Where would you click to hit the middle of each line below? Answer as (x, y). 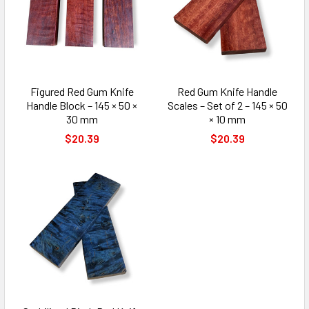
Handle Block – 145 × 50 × (82, 106)
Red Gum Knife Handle (227, 92)
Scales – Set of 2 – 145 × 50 (227, 106)
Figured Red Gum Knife (82, 92)
